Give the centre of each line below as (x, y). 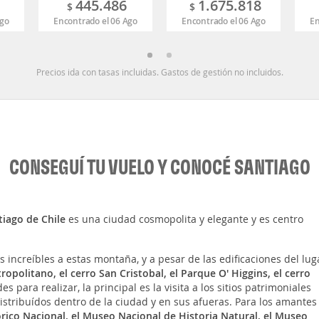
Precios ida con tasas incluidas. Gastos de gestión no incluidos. (159, 72)
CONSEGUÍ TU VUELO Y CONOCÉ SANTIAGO (159, 167)
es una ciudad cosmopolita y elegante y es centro (184, 219)
